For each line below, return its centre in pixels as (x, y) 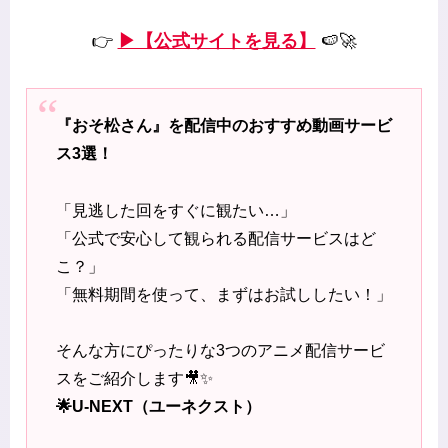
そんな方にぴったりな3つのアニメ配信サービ (220, 351)
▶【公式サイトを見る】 (216, 40)
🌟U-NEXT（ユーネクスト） (158, 407)
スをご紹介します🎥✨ (134, 379)
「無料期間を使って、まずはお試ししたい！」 (223, 294)
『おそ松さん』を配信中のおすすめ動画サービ (223, 125)
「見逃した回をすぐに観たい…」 (175, 210)
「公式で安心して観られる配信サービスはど (215, 238)
